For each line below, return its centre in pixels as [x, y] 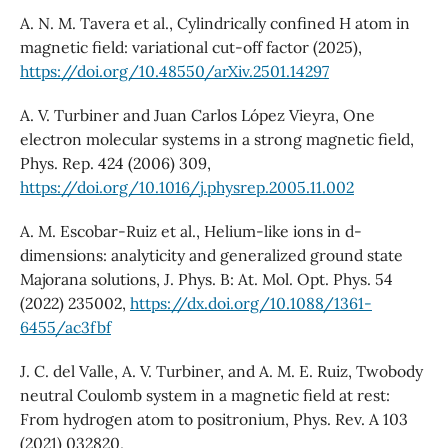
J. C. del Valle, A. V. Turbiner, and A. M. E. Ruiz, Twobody [221, 371]
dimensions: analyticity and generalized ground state [211, 255]
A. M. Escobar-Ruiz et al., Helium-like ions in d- [190, 231]
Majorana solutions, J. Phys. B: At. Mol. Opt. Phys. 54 [206, 279]
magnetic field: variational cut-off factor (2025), [190, 47]
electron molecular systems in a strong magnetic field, [216, 139]
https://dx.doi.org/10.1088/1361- [250, 303]
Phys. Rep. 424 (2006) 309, [115, 163]
